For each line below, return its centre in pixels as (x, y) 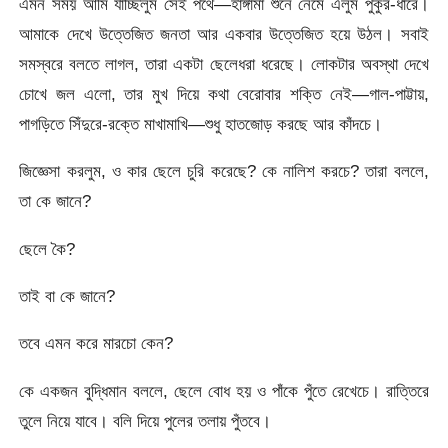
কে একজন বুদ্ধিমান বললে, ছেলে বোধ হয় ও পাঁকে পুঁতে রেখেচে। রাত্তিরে (224, 390)
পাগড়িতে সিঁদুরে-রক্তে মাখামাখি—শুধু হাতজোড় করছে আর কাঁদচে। (201, 123)
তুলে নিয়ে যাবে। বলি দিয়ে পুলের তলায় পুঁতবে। (145, 420)
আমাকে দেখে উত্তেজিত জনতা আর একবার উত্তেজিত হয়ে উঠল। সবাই (224, 33)
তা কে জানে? (55, 201)
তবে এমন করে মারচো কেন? (96, 343)
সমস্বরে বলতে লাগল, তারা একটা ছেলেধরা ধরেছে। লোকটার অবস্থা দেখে (224, 63)
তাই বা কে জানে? (67, 295)
